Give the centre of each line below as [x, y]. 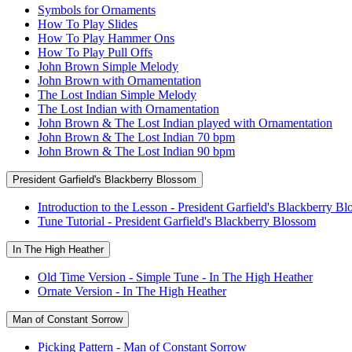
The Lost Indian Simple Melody [117, 94]
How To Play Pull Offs [95, 52]
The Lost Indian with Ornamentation [128, 108]
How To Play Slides [88, 24]
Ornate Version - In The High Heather [132, 291]
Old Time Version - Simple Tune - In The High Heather [175, 277]
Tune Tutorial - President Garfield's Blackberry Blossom [177, 221]
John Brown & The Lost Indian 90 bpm [136, 151]
